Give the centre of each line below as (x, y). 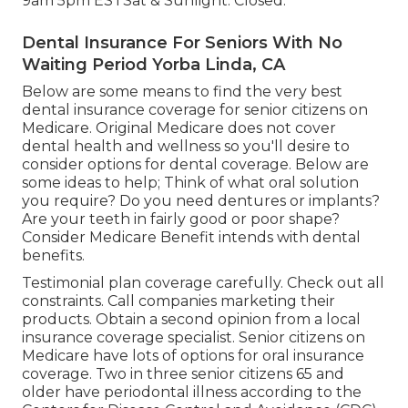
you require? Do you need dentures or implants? (201, 201)
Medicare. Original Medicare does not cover (179, 128)
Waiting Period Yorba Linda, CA (153, 65)
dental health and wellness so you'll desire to (186, 147)
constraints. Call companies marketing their (178, 301)
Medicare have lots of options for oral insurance (193, 356)
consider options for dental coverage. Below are (195, 165)
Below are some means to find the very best (182, 92)
